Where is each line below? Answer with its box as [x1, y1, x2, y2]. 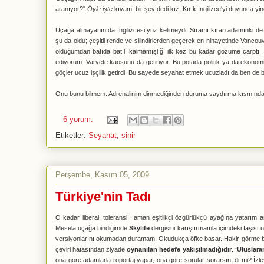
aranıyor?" [55, 5, 87, 12]
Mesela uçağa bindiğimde [55, 225, 130, 232]
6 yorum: [63, 115, 95, 124]
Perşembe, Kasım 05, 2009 [55, 170, 149, 179]
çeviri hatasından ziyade [55, 246, 127, 253]
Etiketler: [55, 131, 88, 140]
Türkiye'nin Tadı [55, 189, 151, 204]
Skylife [129, 225, 150, 232]
